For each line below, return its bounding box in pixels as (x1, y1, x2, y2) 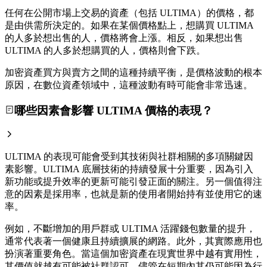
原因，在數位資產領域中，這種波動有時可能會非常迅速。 (5, 79, 253, 90)
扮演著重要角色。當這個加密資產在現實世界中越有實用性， (5, 249, 262, 259)
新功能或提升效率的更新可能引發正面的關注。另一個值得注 (5, 176, 262, 187)
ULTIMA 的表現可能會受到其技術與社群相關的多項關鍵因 (5, 151, 253, 162)
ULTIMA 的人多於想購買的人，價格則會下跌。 (5, 45, 206, 55)
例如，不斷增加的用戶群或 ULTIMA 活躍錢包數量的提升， (5, 223, 256, 234)
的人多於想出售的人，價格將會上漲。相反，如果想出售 (5, 32, 243, 43)
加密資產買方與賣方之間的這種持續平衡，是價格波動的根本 (5, 67, 262, 77)
